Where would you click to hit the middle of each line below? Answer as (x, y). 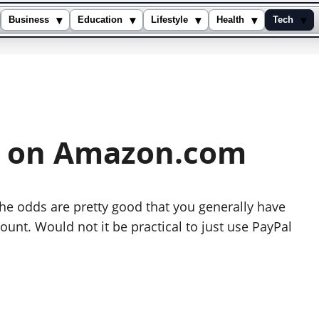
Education (100, 20)
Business (29, 20)
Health (230, 20)
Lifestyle (169, 20)
